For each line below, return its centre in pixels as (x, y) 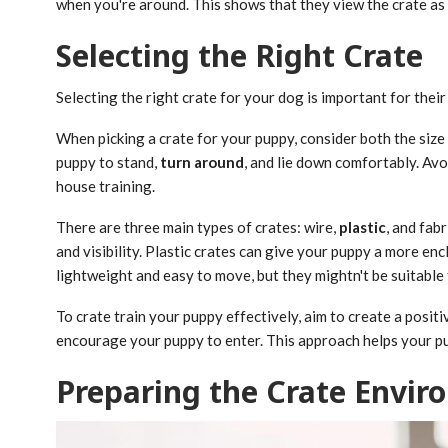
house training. (105, 185)
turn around (202, 161)
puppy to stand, (108, 161)
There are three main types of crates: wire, (197, 226)
